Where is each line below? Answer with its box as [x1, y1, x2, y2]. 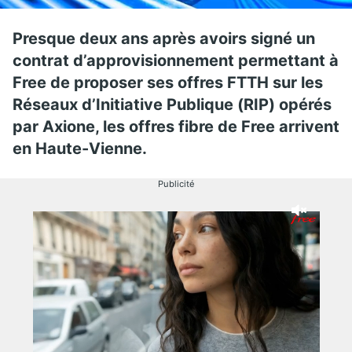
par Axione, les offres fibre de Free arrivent [13, 116, 339, 136]
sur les [269, 72, 323, 92]
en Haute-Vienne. [13, 138, 151, 158]
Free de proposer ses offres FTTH [13, 72, 269, 92]
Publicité [157, 178, 195, 189]
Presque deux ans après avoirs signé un [13, 28, 315, 48]
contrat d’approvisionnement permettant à [13, 50, 339, 70]
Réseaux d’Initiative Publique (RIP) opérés [13, 94, 332, 114]
